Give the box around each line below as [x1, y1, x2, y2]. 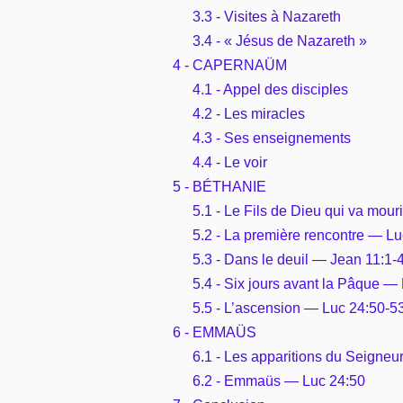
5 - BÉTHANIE [173, 178, 266, 194]
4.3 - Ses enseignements [193, 130, 351, 146]
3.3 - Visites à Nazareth [193, 8, 341, 24]
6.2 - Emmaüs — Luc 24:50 [193, 372, 365, 389]
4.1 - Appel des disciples [193, 81, 348, 97]
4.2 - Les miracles [193, 105, 305, 121]
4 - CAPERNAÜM [173, 57, 287, 73]
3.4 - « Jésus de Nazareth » [193, 32, 367, 49]
